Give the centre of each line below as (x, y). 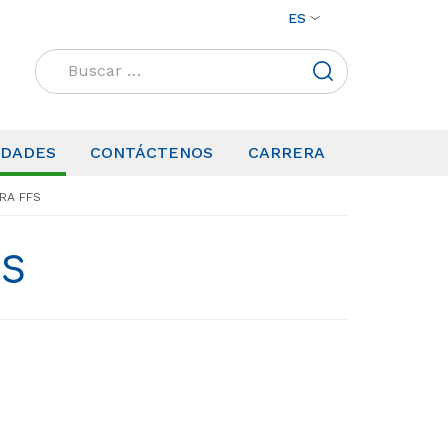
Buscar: (65, 60)
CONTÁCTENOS (152, 152)
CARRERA (287, 152)
